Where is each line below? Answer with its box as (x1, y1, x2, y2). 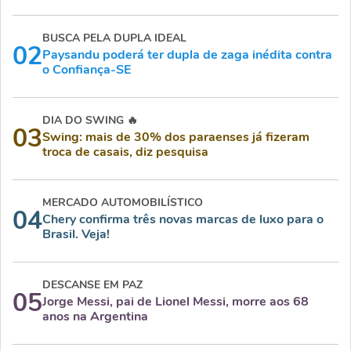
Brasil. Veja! (42, 226, 110, 243)
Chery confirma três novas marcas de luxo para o (42, 211, 324, 228)
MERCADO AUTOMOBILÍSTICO (42, 195, 203, 210)
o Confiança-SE (42, 61, 131, 78)
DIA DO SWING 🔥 (42, 113, 138, 128)
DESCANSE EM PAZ (42, 277, 143, 292)
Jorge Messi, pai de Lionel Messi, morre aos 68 (42, 293, 309, 310)
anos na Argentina (42, 308, 148, 325)
